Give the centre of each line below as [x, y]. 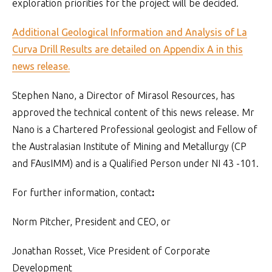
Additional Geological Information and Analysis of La [130, 32]
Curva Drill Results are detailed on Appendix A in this [127, 49]
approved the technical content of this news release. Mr [133, 112]
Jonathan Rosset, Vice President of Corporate [111, 251]
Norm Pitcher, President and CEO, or [91, 222]
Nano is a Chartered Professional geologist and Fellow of [135, 129]
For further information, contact [82, 192]
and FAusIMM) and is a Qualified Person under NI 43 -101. [135, 163]
